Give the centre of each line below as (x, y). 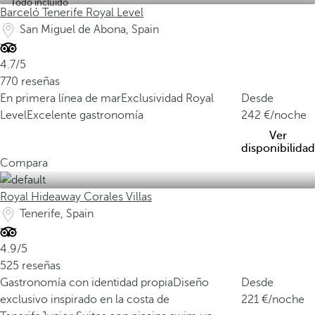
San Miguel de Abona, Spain (89, 30)
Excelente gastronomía (85, 115)
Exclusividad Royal (167, 98)
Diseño (191, 283)
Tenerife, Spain (57, 214)
